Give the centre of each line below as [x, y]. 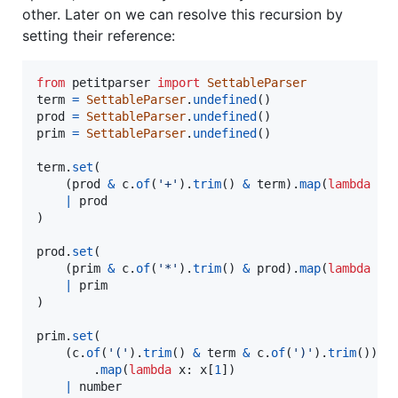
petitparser [111, 82]
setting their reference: [99, 35]
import [179, 82]
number [100, 386]
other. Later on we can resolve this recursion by [183, 14]
